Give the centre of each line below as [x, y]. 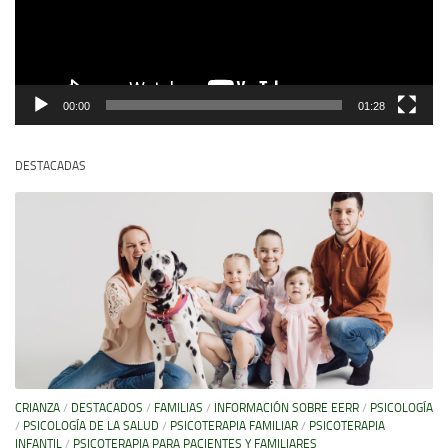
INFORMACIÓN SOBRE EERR [286, 408]
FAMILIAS [178, 408]
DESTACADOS [107, 408]
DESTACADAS [50, 166]
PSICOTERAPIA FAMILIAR [234, 426]
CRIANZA [37, 408]
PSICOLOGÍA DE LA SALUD [91, 426]
